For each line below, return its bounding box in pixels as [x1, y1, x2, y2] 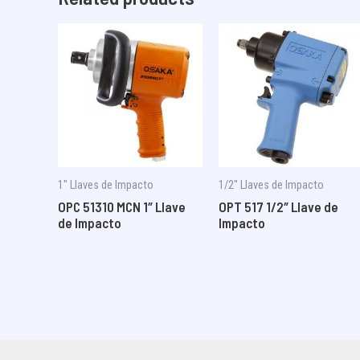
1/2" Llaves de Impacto [218, 178, 324, 192]
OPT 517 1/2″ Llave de [218, 198, 338, 215]
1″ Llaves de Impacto [58, 178, 153, 192]
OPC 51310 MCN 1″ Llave [58, 198, 186, 215]
